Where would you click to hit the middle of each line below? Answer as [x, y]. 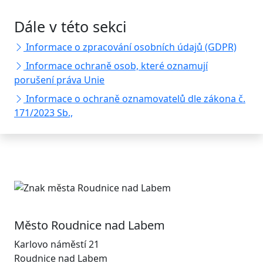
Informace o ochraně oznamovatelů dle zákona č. [136, 99]
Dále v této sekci [70, 26]
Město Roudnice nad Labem [90, 225]
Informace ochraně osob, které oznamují [117, 66]
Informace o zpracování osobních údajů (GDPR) [131, 47]
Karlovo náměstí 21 [57, 244]
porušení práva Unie [59, 80]
